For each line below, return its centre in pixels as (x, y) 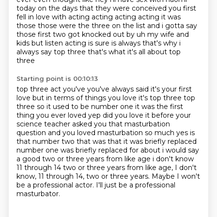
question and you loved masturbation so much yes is (105, 133)
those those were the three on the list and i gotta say (107, 26)
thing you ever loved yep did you (73, 115)
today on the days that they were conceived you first (106, 8)
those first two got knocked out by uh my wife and (102, 34)
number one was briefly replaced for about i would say (108, 150)
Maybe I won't (176, 176)
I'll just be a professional (135, 185)
